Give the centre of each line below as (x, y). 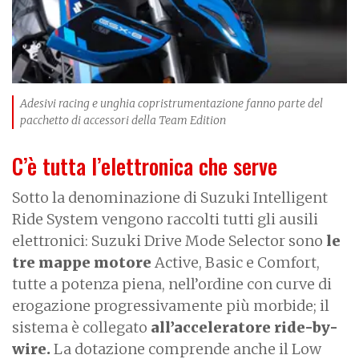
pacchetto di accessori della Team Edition (123, 120)
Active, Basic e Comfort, (236, 262)
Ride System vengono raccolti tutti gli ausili (165, 219)
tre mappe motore (82, 262)
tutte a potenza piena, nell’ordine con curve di (172, 284)
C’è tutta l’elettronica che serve (145, 165)
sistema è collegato (81, 327)
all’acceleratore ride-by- (244, 327)
